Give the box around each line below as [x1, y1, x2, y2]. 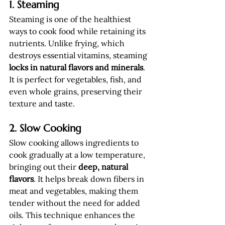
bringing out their [9, 162, 78, 172]
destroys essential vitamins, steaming [9, 50, 149, 60]
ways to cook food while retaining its [9, 26, 148, 36]
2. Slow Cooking [9, 122, 81, 135]
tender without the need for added [9, 198, 142, 208]
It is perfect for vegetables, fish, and [9, 74, 144, 84]
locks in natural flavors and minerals [9, 62, 143, 72]
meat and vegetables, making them [9, 186, 140, 196]
